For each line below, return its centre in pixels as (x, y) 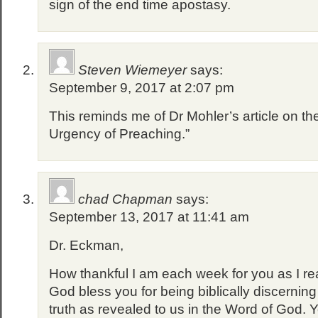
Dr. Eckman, (86, 245)
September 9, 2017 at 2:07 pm (142, 88)
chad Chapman (125, 199)
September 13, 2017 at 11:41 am (149, 217)
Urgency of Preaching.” (119, 134)
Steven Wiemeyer (132, 70)
